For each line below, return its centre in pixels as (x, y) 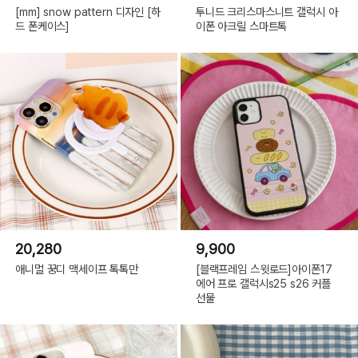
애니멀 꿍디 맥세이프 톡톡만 (77, 269)
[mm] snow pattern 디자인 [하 (88, 12)
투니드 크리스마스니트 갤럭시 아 (267, 12)
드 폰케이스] (43, 26)
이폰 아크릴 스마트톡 (241, 26)
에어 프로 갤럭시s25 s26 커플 (263, 283)
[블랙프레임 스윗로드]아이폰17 (264, 269)
